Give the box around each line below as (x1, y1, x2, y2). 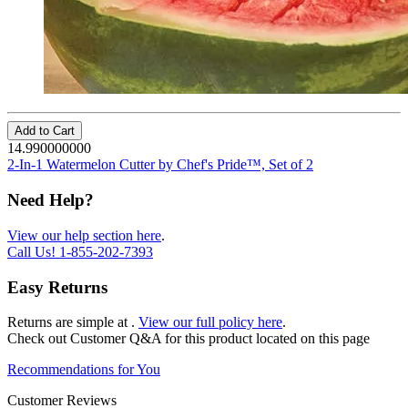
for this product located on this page (165, 331, 370, 347)
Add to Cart (15, 124, 75, 138)
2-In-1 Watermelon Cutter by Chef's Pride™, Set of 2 (7, 157, 313, 173)
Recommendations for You (7, 362, 160, 378)
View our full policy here (138, 314, 282, 331)
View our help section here (7, 227, 161, 243)
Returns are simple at (7, 314, 131, 331)
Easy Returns (7, 277, 107, 297)
